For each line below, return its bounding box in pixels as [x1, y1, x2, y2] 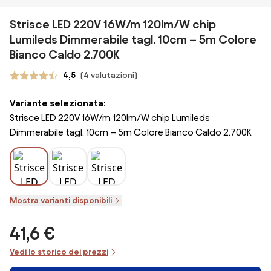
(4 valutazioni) [80, 71, 137, 80]
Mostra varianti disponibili [10, 196, 112, 205]
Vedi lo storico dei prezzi [10, 247, 108, 256]
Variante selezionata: [10, 98, 105, 108]
